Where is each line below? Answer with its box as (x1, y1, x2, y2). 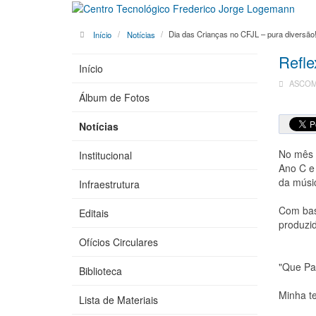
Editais (79, 206, 109, 221)
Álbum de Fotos (79, 90, 150, 105)
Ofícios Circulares (79, 235, 158, 250)
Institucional (79, 148, 132, 163)
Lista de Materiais (79, 293, 158, 308)
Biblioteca (79, 264, 122, 279)
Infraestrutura (79, 177, 140, 192)
